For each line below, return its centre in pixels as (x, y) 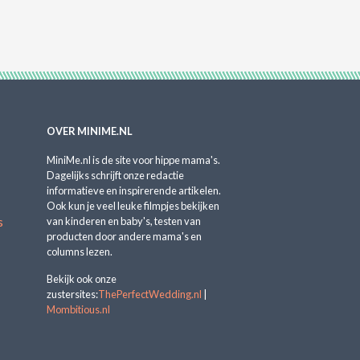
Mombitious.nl (78, 310)
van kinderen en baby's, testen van (123, 221)
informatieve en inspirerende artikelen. (133, 191)
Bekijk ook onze (81, 279)
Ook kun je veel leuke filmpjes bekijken (133, 206)
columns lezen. (79, 252)
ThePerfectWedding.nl (149, 295)
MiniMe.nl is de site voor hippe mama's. (133, 160)
